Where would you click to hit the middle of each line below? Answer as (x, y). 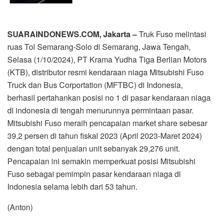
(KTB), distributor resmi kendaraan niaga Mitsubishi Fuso (106, 72)
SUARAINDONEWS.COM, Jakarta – (72, 34)
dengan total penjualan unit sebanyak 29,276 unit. (94, 148)
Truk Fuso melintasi (172, 34)
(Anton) (20, 207)
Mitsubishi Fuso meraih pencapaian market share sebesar (107, 123)
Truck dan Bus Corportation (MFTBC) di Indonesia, (95, 85)
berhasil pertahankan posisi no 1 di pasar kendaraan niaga (109, 97)
